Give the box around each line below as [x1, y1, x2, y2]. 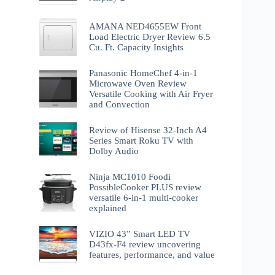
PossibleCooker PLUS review [89, 182, 202, 193]
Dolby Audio [89, 146, 139, 157]
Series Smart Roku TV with [89, 136, 194, 146]
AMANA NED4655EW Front [89, 21, 202, 31]
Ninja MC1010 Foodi [89, 172, 171, 182]
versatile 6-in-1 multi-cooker [89, 193, 199, 203]
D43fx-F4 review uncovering [89, 239, 201, 250]
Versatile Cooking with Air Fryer [89, 88, 214, 99]
